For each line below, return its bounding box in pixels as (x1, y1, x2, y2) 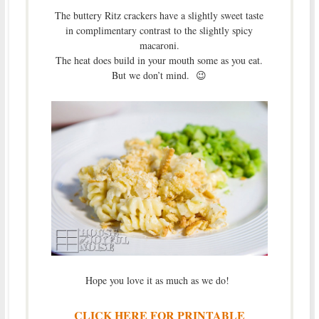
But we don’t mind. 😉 (112, 68, 207, 83)
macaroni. (139, 38, 179, 53)
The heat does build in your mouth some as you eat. (56, 53, 263, 68)
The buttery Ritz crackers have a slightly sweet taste (55, 9, 264, 23)
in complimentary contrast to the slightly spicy (66, 23, 253, 38)
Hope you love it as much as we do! (85, 273, 234, 288)
